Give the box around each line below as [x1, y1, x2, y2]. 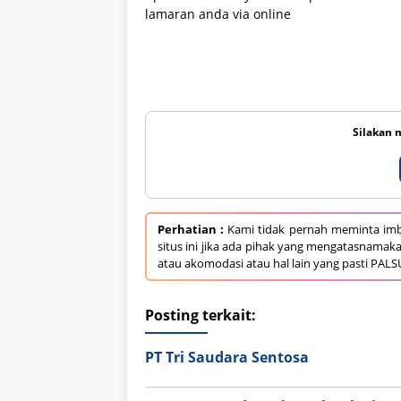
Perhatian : [158, 221, 225, 238]
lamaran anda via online [145, 5, 291, 23]
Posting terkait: [145, 305, 256, 326]
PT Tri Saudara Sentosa [145, 347, 309, 368]
